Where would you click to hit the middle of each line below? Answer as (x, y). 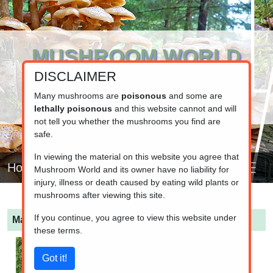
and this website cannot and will (174, 108)
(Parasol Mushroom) (167, 220)
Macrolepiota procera (62, 220)
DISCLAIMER (75, 76)
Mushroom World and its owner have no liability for (131, 169)
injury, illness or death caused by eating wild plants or (136, 182)
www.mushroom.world (136, 80)
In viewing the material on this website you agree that (136, 156)
